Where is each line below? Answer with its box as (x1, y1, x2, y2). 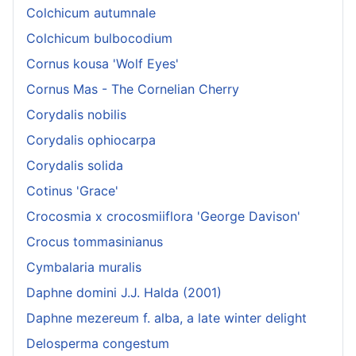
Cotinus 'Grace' (26, 182, 118, 199)
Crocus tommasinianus (26, 233, 163, 250)
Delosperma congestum (26, 335, 169, 351)
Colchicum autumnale (26, 4, 156, 21)
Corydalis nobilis (26, 106, 126, 122)
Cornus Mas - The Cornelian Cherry (26, 80, 239, 97)
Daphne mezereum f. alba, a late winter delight (26, 309, 307, 326)
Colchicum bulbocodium (26, 29, 172, 46)
